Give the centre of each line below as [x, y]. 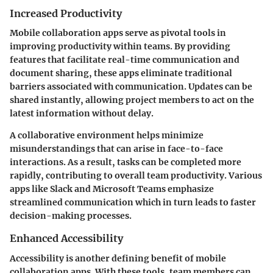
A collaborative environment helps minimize [107, 136]
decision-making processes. [71, 216]
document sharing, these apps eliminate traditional [121, 73]
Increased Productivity [66, 14]
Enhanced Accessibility [66, 239]
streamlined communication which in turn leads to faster [133, 203]
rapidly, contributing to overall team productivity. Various [136, 176]
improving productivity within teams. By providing [120, 47]
